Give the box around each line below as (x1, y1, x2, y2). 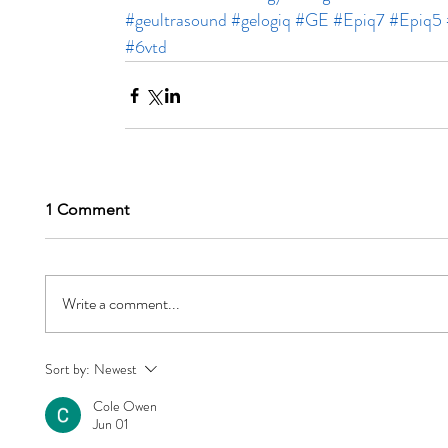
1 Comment (45, 200, 129, 220)
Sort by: (45, 359, 90, 380)
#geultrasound (125, 7, 227, 34)
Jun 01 (93, 414, 129, 435)
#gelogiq (231, 7, 291, 34)
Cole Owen (93, 396, 157, 417)
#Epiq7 (333, 7, 385, 34)
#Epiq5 (389, 7, 442, 34)
